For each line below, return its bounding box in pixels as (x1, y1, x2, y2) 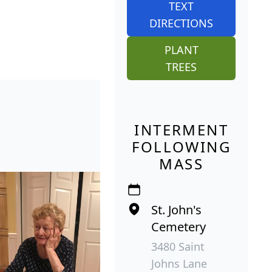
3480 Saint (151, 239, 205, 254)
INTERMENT (134, 119, 228, 140)
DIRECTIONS (149, 15, 214, 30)
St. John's (151, 201, 202, 218)
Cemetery (151, 218, 206, 235)
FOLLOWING (132, 136, 231, 157)
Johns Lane (151, 256, 208, 271)
